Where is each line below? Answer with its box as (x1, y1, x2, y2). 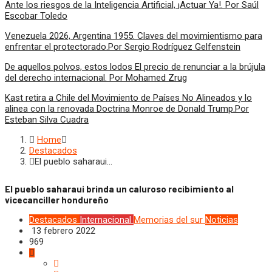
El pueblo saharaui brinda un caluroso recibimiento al (5, 183, 234, 195)
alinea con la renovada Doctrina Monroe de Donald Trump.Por (5, 103, 249, 114)
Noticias (205, 214, 238, 226)
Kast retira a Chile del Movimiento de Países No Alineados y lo (5, 92, 252, 103)
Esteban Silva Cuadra (5, 114, 89, 125)
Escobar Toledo (5, 10, 67, 21)
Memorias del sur (134, 214, 203, 226)
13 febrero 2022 (29, 225, 95, 237)
